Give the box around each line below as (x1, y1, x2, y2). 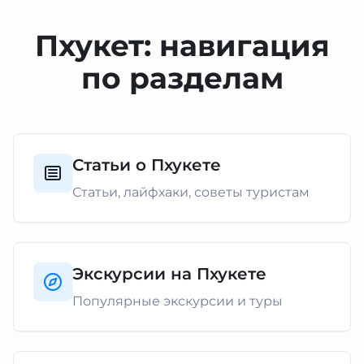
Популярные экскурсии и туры (72, 293, 283, 309)
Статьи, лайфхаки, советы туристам (72, 184, 310, 200)
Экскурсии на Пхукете (72, 264, 266, 284)
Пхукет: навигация (34, 28, 330, 63)
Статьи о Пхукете (72, 155, 221, 175)
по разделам (80, 60, 284, 96)
